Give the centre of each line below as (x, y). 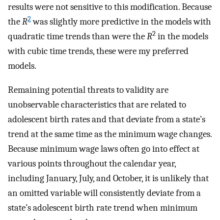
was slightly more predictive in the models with (121, 22)
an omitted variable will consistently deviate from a (104, 193)
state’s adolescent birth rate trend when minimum (103, 208)
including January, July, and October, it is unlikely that (108, 179)
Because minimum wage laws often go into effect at (104, 149)
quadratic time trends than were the (77, 37)
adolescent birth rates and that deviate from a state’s (107, 120)
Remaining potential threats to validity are (88, 90)
